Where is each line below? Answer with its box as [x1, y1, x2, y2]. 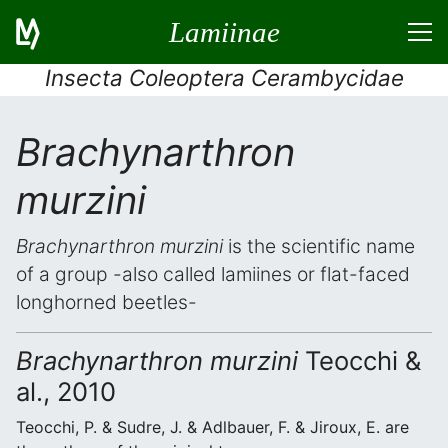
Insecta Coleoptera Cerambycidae [44, 64, 404, 91]
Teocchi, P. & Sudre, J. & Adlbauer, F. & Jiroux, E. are [16, 417, 409, 437]
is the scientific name [223, 234, 415, 258]
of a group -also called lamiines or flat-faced [16, 262, 410, 286]
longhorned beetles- [16, 290, 197, 314]
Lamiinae [168, 15, 280, 48]
